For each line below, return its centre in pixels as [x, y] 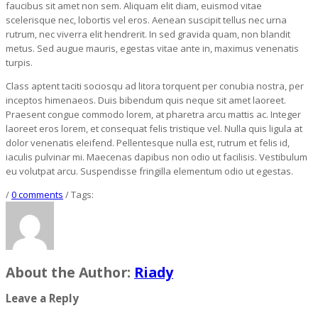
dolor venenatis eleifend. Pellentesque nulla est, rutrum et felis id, [148, 143]
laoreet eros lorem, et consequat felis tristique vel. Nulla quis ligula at [154, 129]
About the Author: [70, 272]
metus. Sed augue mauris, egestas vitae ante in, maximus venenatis [152, 49]
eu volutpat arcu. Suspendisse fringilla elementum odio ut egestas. [149, 171]
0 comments [37, 195]
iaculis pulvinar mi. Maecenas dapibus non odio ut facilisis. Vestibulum [157, 157]
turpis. [19, 63]
